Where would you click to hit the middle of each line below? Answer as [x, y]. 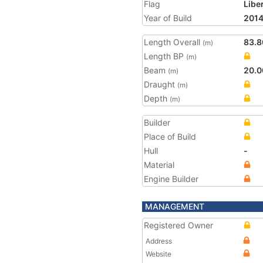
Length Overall [173, 42]
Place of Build [170, 136]
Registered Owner [178, 225]
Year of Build [168, 18]
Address [159, 241]
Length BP [165, 56]
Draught [161, 84]
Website [159, 254]
